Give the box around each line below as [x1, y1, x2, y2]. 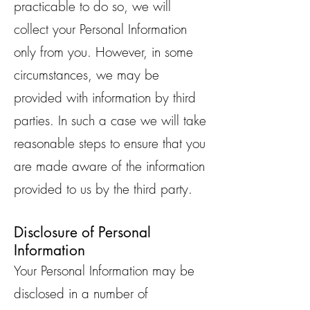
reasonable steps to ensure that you [14, 134, 206, 152]
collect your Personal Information [14, 20, 187, 38]
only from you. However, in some [14, 43, 193, 61]
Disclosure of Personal [14, 223, 151, 241]
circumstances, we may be [14, 66, 159, 84]
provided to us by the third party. [14, 180, 192, 198]
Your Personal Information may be [14, 262, 194, 280]
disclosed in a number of [14, 284, 148, 302]
